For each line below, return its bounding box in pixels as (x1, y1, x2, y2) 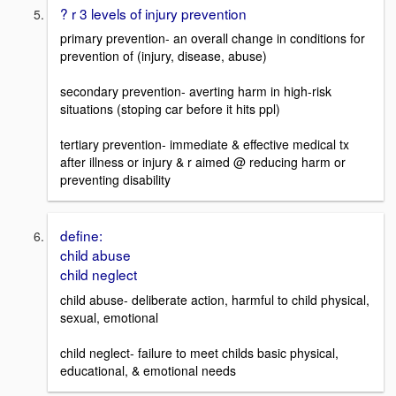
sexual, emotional (60, 308, 158, 327)
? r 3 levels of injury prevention (60, 3, 247, 23)
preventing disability (60, 171, 171, 189)
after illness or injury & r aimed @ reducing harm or (60, 153, 346, 171)
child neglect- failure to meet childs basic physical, (60, 344, 339, 362)
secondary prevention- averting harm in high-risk (60, 82, 331, 101)
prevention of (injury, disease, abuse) (60, 47, 267, 65)
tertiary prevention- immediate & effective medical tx (60, 135, 349, 154)
